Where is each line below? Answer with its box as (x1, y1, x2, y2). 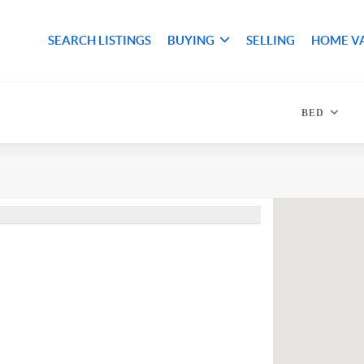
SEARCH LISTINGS (48, 33, 152, 47)
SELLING (246, 33, 296, 47)
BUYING (167, 33, 215, 47)
